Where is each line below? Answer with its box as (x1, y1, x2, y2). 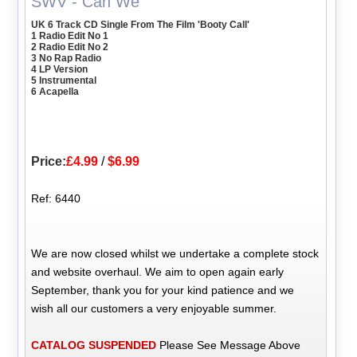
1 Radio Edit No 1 (31, 29, 109, 41)
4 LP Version (31, 63, 88, 75)
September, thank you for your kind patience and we (31, 283, 295, 296)
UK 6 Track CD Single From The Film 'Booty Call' (31, 18, 250, 30)
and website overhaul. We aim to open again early (31, 265, 284, 278)
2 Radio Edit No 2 (31, 41, 109, 53)
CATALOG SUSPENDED (31, 338, 157, 351)
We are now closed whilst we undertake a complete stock (31, 246, 320, 260)
